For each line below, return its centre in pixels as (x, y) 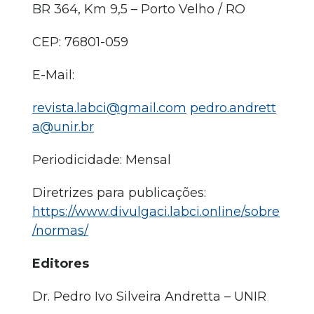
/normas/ (60, 231)
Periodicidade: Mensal (102, 160)
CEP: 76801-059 (80, 42)
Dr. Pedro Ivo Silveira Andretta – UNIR (149, 296)
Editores (61, 264)
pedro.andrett (233, 108)
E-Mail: (53, 75)
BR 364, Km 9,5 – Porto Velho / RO (139, 9)
